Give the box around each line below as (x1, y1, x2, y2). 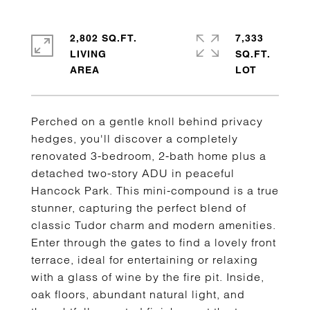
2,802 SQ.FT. (70, 33, 137, 44)
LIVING (70, 48, 107, 60)
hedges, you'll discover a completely (31, 131, 238, 145)
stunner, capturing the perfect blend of (31, 201, 246, 215)
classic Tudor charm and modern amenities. (31, 218, 276, 232)
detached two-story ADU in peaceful (31, 166, 235, 180)
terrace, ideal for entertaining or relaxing (31, 253, 258, 266)
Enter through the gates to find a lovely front (31, 235, 276, 249)
